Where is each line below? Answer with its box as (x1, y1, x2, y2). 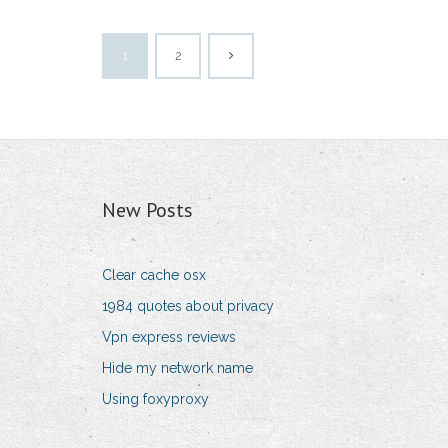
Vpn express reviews (102, 329, 236, 346)
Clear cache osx (102, 267, 206, 284)
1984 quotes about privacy (102, 298, 274, 315)
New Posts (102, 197, 193, 224)
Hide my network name (102, 360, 253, 377)
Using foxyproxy (102, 391, 209, 408)
